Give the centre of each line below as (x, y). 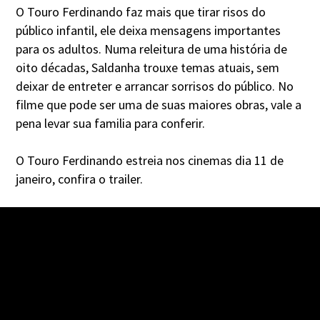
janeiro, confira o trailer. (80, 179)
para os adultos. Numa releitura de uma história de (152, 49)
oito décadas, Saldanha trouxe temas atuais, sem (148, 67)
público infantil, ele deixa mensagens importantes (149, 30)
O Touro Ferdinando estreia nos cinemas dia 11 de (150, 160)
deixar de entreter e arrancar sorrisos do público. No (155, 86)
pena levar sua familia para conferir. (111, 123)
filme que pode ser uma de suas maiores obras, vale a (159, 104)
